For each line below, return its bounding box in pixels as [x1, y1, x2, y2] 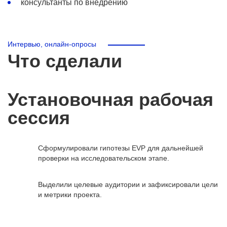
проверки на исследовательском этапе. [38, 154, 169, 162]
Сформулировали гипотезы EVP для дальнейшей [38, 144, 203, 152]
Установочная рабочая [8, 89, 213, 110]
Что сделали [8, 51, 122, 71]
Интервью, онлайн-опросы [8, 40, 96, 48]
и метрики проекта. [38, 191, 102, 199]
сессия [8, 107, 70, 128]
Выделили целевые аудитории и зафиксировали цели [38, 180, 218, 188]
